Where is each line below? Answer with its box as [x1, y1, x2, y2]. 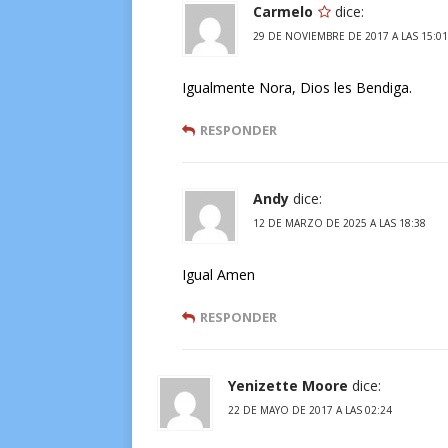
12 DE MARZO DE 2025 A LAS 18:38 [253, 216, 426, 230]
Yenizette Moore [228, 376, 348, 395]
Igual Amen [182, 265, 255, 284]
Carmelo [253, 2, 313, 21]
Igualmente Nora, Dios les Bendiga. [182, 78, 412, 97]
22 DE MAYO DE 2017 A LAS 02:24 [228, 403, 392, 417]
